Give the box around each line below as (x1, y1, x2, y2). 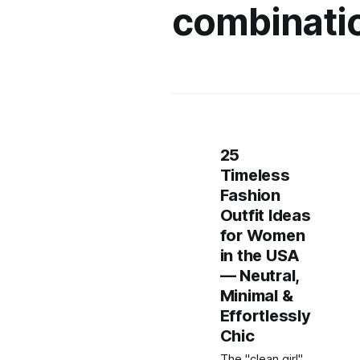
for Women (219, 226, 305, 245)
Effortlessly (219, 306, 311, 325)
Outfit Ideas (219, 206, 311, 225)
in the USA (219, 246, 300, 265)
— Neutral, (219, 266, 299, 285)
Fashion (219, 186, 280, 205)
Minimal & (219, 286, 293, 305)
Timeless (219, 166, 290, 185)
